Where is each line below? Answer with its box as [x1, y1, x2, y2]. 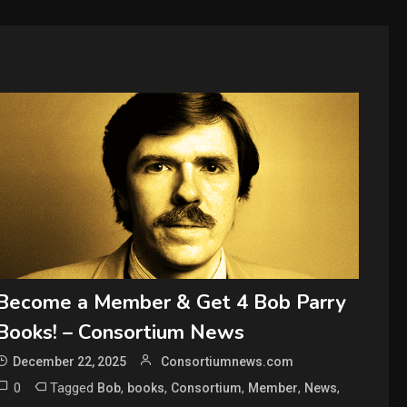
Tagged [50, 380, 98, 397]
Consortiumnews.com [161, 354, 294, 370]
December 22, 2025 [13, 354, 127, 370]
